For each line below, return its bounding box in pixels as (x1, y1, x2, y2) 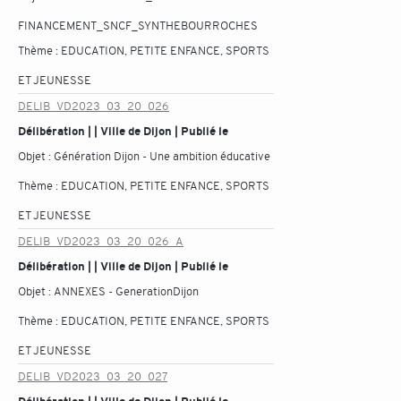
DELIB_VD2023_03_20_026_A (18, 234, 183, 249)
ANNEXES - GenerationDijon (54, 284, 199, 299)
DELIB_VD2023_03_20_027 (18, 369, 167, 384)
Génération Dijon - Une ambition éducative (54, 149, 270, 164)
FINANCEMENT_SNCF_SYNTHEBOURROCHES (18, 18, 258, 33)
